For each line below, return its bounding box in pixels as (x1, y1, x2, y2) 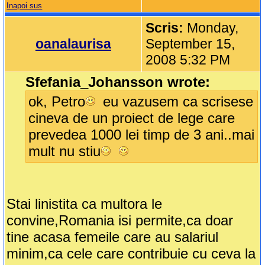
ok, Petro (28, 93, 86, 110)
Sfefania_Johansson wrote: (25, 74, 211, 91)
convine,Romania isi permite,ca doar (7, 212, 234, 229)
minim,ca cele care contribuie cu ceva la (7, 245, 256, 262)
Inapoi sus (7, 1, 43, 11)
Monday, (187, 20, 239, 36)
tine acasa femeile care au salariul (7, 229, 219, 245)
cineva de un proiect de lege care (28, 110, 235, 127)
